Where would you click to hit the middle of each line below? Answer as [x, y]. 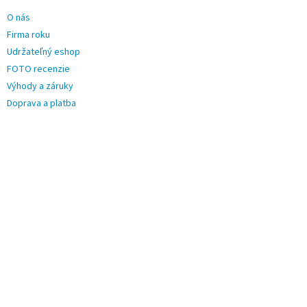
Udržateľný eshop [44, 52]
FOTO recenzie [38, 70]
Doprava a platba [41, 104]
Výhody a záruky [40, 87]
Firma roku [28, 35]
